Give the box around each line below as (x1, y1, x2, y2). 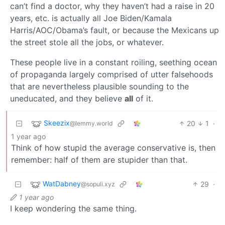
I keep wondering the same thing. (10, 203, 137, 213)
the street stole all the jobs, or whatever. (10, 37, 164, 47)
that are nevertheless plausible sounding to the (10, 81, 189, 91)
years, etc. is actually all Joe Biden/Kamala (10, 13, 172, 23)
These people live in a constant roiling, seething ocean (10, 57, 217, 67)
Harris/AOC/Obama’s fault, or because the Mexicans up (10, 25, 219, 35)
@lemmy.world (70, 119, 113, 127)
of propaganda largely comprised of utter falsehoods (10, 69, 213, 79)
